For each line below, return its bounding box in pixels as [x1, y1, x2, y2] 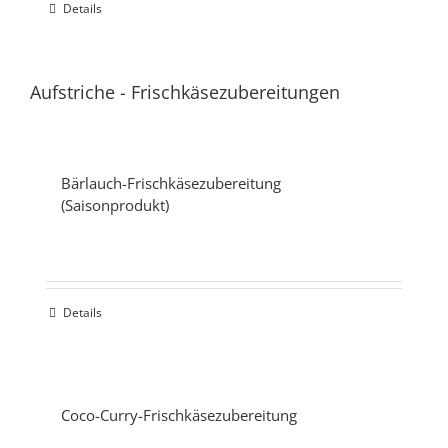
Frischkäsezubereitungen [131, 80, 340, 105]
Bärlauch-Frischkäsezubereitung [61, 172, 281, 193]
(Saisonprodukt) [61, 194, 169, 215]
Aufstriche [30, 80, 115, 105]
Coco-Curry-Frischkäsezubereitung [61, 404, 297, 425]
